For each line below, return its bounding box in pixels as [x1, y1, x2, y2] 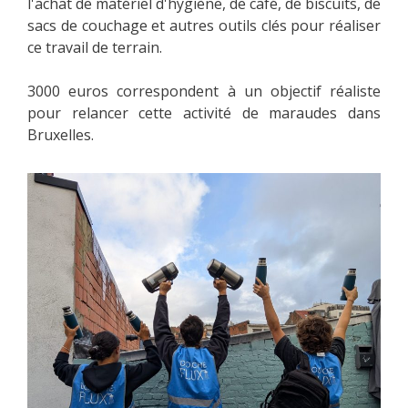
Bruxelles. [27, 124, 94, 145]
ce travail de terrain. [27, 36, 162, 57]
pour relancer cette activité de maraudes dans [27, 102, 381, 123]
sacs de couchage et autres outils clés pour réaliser [27, 15, 381, 36]
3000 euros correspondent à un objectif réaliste [27, 80, 381, 101]
